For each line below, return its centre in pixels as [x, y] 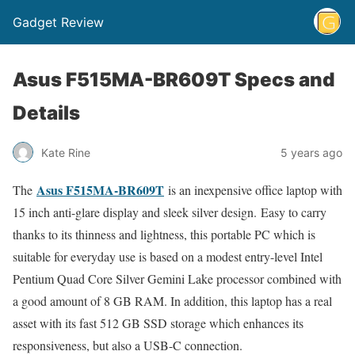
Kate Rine [66, 152]
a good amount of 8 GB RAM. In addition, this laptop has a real [172, 301]
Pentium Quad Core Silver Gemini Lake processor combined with [177, 279]
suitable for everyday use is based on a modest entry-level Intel [168, 256]
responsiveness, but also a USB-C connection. [128, 345]
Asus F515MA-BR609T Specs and [174, 80]
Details [46, 113]
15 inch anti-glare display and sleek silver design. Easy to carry [170, 212]
